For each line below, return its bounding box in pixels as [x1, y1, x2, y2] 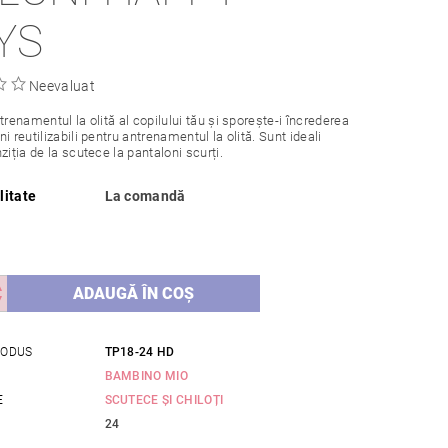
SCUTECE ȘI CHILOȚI [104, 393, 224, 408]
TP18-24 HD [104, 345, 175, 360]
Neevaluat [29, 78, 95, 95]
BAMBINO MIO [104, 369, 189, 384]
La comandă [104, 188, 186, 205]
